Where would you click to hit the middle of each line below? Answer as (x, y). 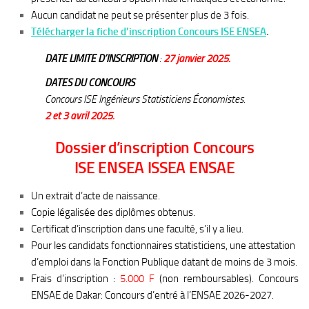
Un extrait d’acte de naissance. (96, 196)
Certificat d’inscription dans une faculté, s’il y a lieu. (137, 229)
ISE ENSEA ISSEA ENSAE (154, 168)
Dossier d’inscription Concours (154, 148)
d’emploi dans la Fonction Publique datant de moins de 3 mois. (164, 262)
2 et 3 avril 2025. (80, 116)
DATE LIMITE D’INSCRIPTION (101, 58)
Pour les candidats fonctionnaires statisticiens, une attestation (163, 246)
